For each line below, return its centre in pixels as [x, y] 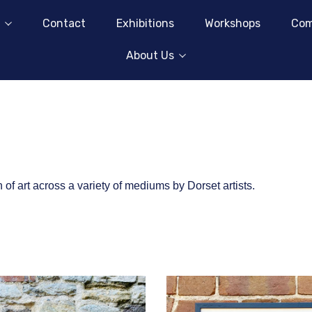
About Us [150, 55]
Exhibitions [145, 23]
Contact [64, 23]
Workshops [233, 23]
